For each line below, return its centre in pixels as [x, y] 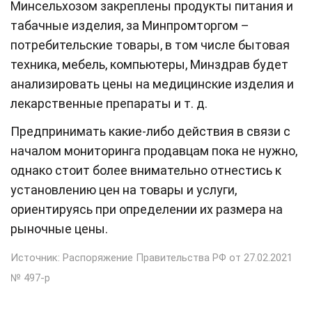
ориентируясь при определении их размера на [147, 209]
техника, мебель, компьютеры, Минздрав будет [149, 64]
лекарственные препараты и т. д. [109, 103]
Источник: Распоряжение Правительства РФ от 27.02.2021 [151, 257]
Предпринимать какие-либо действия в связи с [150, 131]
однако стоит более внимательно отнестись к [146, 170]
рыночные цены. [59, 228]
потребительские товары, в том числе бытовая [150, 45]
